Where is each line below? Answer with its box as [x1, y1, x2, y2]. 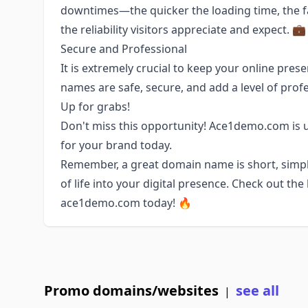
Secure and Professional [60, 41, 187, 56]
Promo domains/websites [44, 281, 219, 300]
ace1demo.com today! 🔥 [60, 195, 192, 210]
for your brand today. [60, 137, 172, 153]
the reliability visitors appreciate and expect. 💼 [60, 22, 306, 37]
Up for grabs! [60, 99, 130, 114]
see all [236, 281, 279, 300]
